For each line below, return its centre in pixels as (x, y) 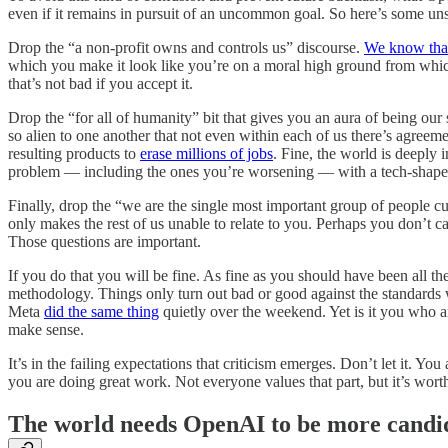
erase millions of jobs (206, 153)
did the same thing (101, 311)
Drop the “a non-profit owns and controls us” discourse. (186, 47)
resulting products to (74, 153)
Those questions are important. (104, 241)
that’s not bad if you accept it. (100, 83)
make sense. (46, 329)
